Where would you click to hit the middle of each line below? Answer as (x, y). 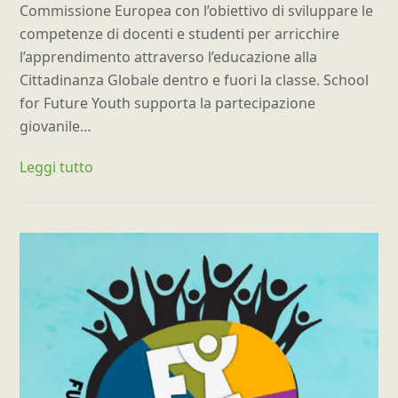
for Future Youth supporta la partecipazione (168, 103)
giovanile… (56, 127)
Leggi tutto (57, 167)
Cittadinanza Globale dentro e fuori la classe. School (195, 80)
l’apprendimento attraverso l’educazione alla (169, 57)
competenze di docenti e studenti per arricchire (180, 34)
